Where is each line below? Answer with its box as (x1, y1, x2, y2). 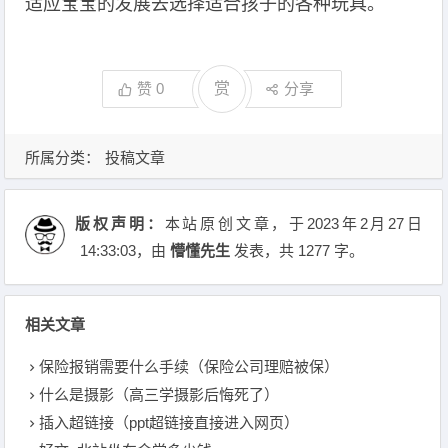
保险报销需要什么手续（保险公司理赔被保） (39, 358, 340, 375)
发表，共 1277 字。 (230, 242, 365, 259)
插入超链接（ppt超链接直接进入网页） (39, 414, 300, 431)
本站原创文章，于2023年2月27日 (164, 215, 423, 232)
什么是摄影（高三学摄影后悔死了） (39, 386, 280, 403)
